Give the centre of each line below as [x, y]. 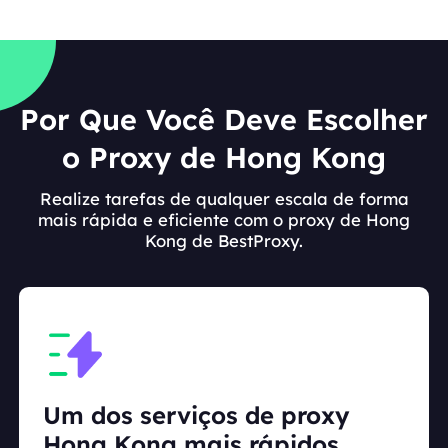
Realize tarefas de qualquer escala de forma [224, 198]
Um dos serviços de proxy [196, 415]
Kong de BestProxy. [224, 240]
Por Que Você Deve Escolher [224, 119]
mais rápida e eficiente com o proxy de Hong [224, 219]
